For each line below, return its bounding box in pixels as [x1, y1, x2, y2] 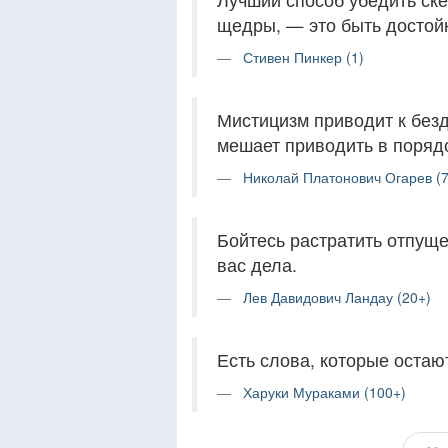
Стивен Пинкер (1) [243, 47, 364, 67]
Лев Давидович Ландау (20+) [243, 287, 431, 307]
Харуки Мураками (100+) [243, 382, 406, 402]
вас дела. [217, 252, 297, 277]
